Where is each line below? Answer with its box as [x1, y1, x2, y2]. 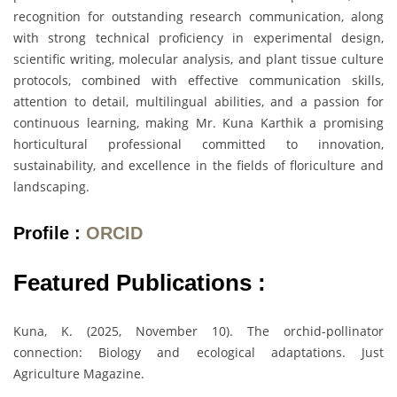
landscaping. [13, 178, 90, 196]
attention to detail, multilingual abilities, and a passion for [13, 93, 384, 111]
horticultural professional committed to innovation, [13, 136, 384, 153]
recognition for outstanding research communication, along [13, 8, 384, 26]
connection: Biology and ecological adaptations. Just [13, 343, 384, 361]
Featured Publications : [13, 269, 272, 296]
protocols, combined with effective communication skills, [13, 72, 384, 90]
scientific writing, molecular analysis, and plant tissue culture [13, 51, 384, 68]
